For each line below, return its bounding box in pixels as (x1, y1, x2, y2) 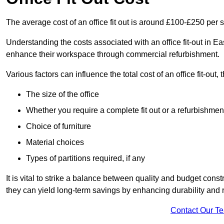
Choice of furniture (26, 122, 91, 131)
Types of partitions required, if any (26, 154, 145, 163)
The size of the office (26, 90, 99, 99)
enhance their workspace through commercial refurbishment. (6, 50, 219, 59)
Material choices (26, 138, 84, 147)
